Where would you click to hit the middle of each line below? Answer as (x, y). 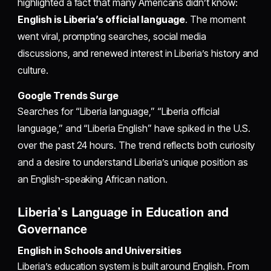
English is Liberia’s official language (102, 20)
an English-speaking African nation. (93, 179)
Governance (53, 229)
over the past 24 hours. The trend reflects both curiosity (136, 145)
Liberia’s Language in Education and (123, 212)
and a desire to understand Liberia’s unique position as (133, 162)
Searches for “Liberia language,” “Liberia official (119, 112)
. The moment (215, 20)
